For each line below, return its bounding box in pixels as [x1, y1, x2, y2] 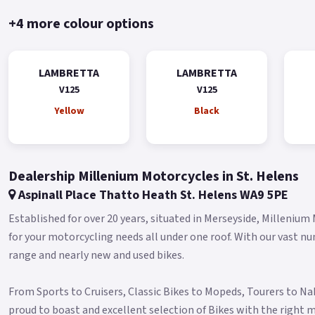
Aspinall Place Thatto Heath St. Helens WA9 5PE [15, 186, 288, 204]
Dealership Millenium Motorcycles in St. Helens [8, 166, 299, 186]
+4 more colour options [8, 13, 154, 34]
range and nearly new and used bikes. [8, 247, 184, 263]
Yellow [53, 103, 84, 118]
